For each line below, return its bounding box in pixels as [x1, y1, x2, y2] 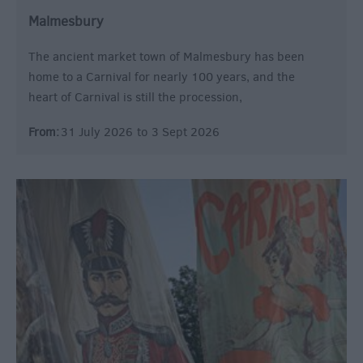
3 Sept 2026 [152, 123, 220, 140]
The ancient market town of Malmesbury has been [28, 48, 305, 65]
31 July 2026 [61, 123, 133, 140]
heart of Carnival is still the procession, [28, 88, 242, 105]
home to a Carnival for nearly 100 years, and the [28, 68, 295, 85]
